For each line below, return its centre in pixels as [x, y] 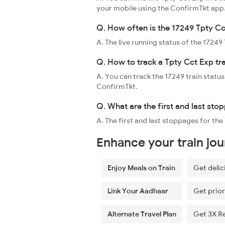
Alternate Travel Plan [142, 214]
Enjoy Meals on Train [141, 168]
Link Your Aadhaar [138, 191]
